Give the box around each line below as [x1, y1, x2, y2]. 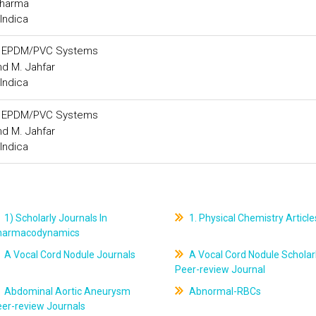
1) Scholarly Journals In [2, 212, 108, 224]
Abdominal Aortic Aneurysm [2, 286, 131, 297]
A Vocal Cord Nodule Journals [2, 249, 136, 260]
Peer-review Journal [174, 264, 265, 275]
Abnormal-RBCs [186, 286, 261, 297]
